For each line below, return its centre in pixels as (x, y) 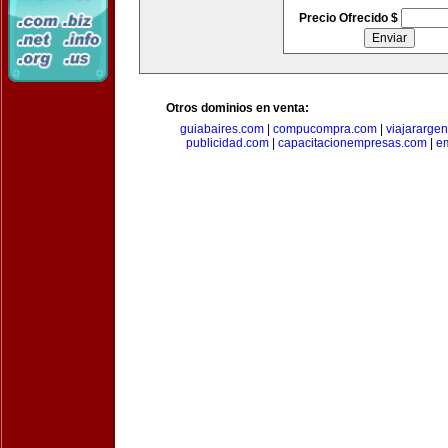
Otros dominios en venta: (237, 108)
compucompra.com (325, 129)
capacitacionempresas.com (352, 143)
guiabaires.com (222, 129)
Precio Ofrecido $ (349, 18)
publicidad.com (227, 143)
